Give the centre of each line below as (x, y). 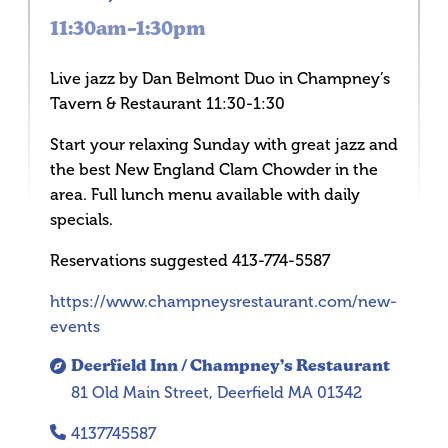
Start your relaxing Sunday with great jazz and (224, 144)
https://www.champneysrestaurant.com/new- (223, 301)
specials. (81, 219)
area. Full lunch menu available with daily (205, 194)
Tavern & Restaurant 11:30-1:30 (167, 103)
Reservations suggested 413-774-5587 (190, 260)
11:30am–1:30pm (128, 30)
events (75, 326)
